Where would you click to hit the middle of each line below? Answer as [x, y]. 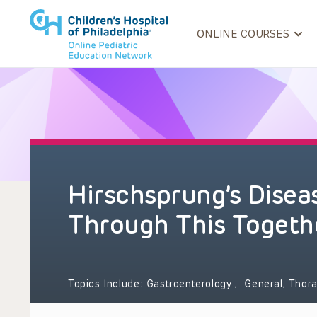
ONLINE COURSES [243, 34]
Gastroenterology [191, 284]
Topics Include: [107, 284]
